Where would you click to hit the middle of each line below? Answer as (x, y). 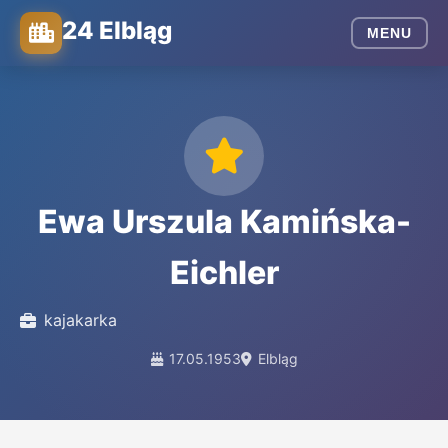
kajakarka (80, 320)
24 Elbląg (117, 30)
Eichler (224, 272)
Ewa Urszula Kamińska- (224, 221)
